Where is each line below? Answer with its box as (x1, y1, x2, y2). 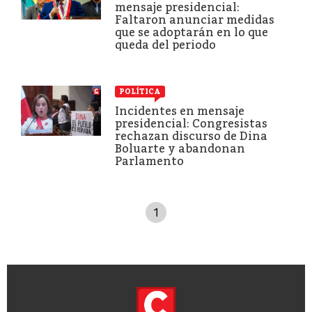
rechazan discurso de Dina (115, 129, 267, 143)
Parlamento (115, 154, 184, 168)
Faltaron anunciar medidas (115, 13, 274, 26)
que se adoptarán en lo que (115, 25, 268, 39)
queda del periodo (115, 38, 216, 52)
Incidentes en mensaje (115, 104, 244, 118)
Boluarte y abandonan (115, 141, 245, 155)
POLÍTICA (119, 86, 161, 96)
